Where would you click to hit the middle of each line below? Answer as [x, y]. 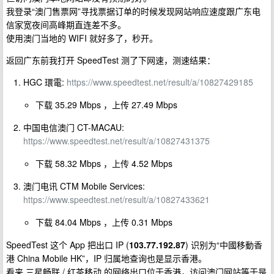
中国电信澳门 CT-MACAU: [74, 127]
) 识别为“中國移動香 [224, 245]
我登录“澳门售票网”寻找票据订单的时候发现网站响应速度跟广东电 [133, 11]
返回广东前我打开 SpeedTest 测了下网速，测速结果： [111, 60]
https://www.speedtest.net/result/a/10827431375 [117, 141]
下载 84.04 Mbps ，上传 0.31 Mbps [104, 222]
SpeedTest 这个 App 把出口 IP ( [68, 245]
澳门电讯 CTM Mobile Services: [84, 186]
